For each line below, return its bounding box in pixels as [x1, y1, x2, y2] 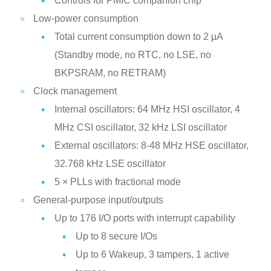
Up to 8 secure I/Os [75, 230, 157, 241]
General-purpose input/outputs [33, 194, 163, 205]
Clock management [33, 85, 117, 96]
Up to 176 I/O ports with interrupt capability [54, 212, 235, 223]
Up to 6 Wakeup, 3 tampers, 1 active [75, 249, 229, 260]
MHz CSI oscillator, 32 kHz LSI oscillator [54, 122, 227, 132]
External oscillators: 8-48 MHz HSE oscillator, [54, 140, 249, 151]
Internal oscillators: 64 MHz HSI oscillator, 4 [54, 103, 240, 114]
